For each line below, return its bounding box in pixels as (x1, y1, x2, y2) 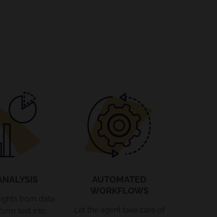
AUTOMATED (92, 174, 147, 185)
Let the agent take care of (74, 205, 165, 215)
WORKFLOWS (90, 185, 149, 196)
